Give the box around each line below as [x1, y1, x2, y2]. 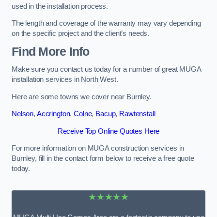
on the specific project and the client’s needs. [12, 30, 150, 38]
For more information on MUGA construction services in [12, 144, 185, 153]
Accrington [36, 110, 70, 118]
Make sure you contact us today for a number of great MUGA [12, 65, 201, 74]
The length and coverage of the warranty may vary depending [12, 19, 201, 28]
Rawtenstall [119, 110, 155, 118]
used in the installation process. [12, 2, 110, 10]
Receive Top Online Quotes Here [57, 127, 160, 135]
